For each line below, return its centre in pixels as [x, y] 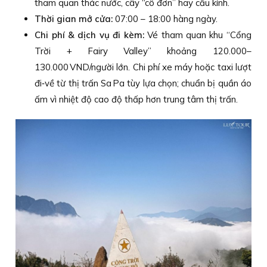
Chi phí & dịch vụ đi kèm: [89, 35]
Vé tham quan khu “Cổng [198, 35]
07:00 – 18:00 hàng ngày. [165, 19]
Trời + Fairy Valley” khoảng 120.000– [143, 51]
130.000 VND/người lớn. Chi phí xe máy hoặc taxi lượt [143, 67]
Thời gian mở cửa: [74, 19]
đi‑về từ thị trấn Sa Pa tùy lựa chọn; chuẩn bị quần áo [143, 83]
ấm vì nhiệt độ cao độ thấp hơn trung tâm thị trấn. [136, 100]
